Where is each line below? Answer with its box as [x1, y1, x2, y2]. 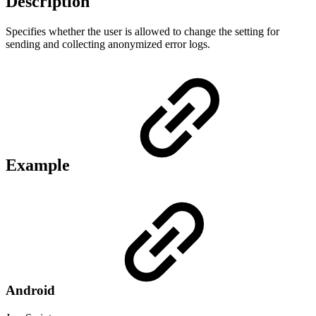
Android [6, 283, 59, 298]
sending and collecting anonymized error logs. [6, 38, 210, 51]
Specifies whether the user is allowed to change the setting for [6, 25, 279, 38]
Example [6, 156, 74, 175]
